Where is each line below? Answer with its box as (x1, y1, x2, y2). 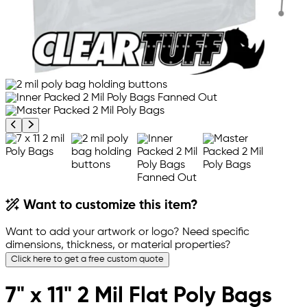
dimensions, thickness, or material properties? (5, 240, 231, 251)
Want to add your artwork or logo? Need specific (5, 227, 249, 238)
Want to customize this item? (20, 199, 199, 212)
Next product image (32, 119, 115, 129)
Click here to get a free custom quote (11, 255, 164, 265)
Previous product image (16, 119, 114, 129)
